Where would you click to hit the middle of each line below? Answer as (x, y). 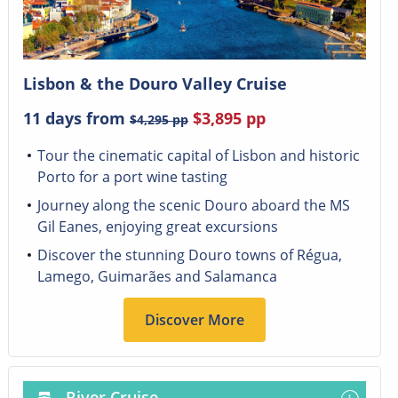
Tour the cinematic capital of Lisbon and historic (198, 156)
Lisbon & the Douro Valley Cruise (155, 84)
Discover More (194, 320)
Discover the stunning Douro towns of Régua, (189, 255)
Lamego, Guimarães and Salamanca (157, 277)
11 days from (76, 119)
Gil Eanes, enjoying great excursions (157, 227)
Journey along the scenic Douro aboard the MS (193, 206)
